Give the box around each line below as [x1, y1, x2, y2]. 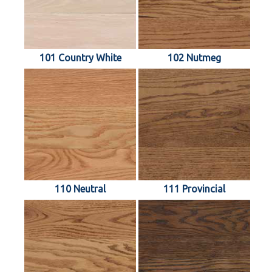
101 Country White [39, 52, 121, 63]
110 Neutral [55, 183, 106, 194]
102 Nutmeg [168, 52, 221, 63]
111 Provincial [163, 183, 225, 194]
